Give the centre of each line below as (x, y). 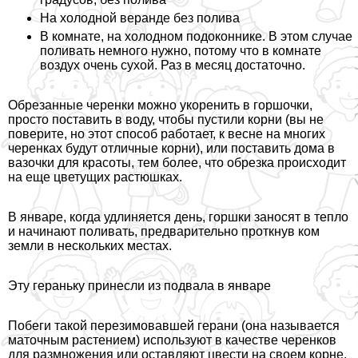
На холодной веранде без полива (140, 18)
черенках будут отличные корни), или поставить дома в (171, 149)
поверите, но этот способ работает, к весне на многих (167, 134)
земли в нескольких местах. (90, 246)
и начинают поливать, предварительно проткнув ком (164, 232)
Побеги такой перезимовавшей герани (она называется (174, 326)
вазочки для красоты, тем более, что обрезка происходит (177, 163)
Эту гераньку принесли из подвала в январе (139, 286)
